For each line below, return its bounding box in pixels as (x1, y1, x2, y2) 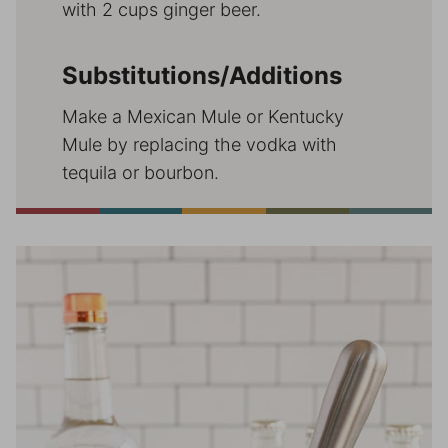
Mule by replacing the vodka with (62, 134, 337, 156)
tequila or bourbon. (62, 162, 219, 184)
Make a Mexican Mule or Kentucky (62, 106, 344, 128)
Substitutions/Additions (62, 61, 342, 91)
